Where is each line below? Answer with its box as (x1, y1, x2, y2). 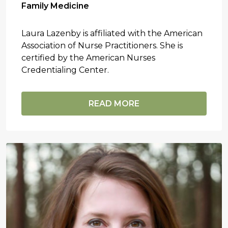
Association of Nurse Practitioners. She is (21, 40, 183, 50)
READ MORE (89, 98, 139, 108)
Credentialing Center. (21, 65, 109, 75)
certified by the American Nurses (21, 52, 155, 63)
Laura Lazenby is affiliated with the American (21, 28, 203, 38)
